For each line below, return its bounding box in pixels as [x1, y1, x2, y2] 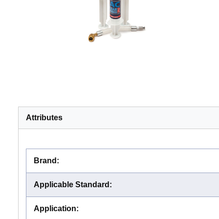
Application [34, 204, 76, 213]
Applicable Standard [34, 180, 109, 189]
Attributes [26, 113, 63, 122]
